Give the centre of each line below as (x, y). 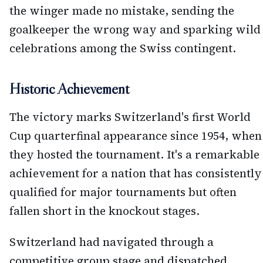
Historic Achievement (69, 89)
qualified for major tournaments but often (123, 192)
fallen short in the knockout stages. (104, 211)
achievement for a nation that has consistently (136, 173)
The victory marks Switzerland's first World (130, 117)
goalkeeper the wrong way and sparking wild (135, 30)
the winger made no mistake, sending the (122, 11)
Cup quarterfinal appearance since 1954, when (136, 136)
